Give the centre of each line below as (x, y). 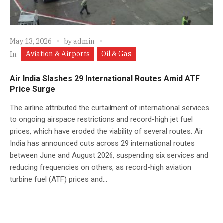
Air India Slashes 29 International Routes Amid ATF (105, 78)
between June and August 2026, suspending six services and (109, 155)
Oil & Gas (116, 54)
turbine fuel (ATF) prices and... (58, 179)
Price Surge (33, 89)
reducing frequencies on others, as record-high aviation (101, 167)
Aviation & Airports (58, 54)
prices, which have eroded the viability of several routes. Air (107, 131)
